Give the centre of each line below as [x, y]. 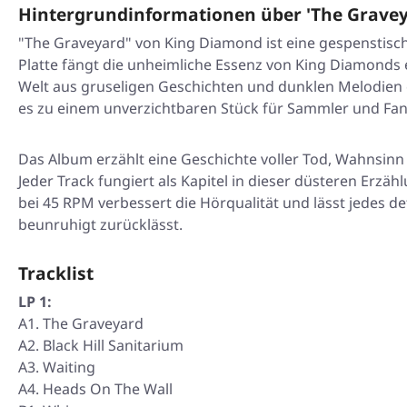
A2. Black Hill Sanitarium [101, 346]
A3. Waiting [57, 367]
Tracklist [56, 273]
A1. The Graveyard [81, 324]
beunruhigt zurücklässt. [100, 225]
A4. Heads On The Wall [95, 389]
